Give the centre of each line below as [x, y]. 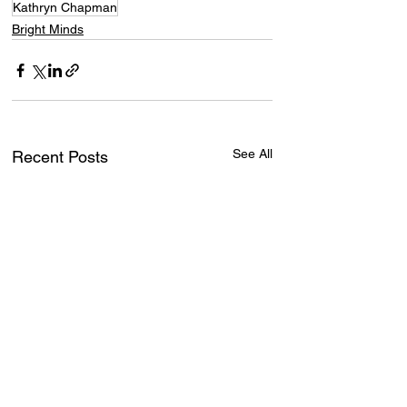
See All [253, 154]
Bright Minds [48, 29]
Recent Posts [60, 157]
